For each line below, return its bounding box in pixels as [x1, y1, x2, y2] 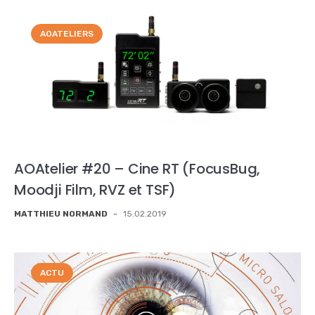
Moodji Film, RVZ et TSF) [14, 180, 176, 200]
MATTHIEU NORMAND [14, 209, 108, 219]
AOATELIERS [40, 28, 94, 39]
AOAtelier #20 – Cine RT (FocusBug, [14, 159, 261, 179]
